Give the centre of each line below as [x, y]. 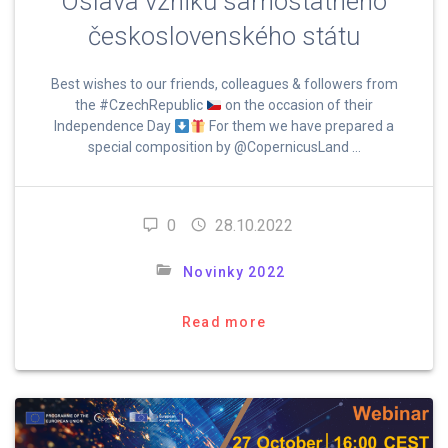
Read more [224, 322]
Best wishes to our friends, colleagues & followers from [224, 84]
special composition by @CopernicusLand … [224, 147]
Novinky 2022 [234, 272]
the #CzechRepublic [141, 105]
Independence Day [114, 126]
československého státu [224, 36]
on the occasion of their [297, 105]
